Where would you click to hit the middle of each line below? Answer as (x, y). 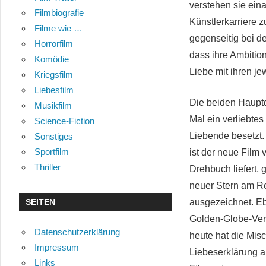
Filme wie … (58, 28)
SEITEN (41, 202)
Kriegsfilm (53, 75)
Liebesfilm (54, 90)
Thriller (47, 167)
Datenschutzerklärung (77, 232)
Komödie (51, 59)
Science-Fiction (64, 121)
